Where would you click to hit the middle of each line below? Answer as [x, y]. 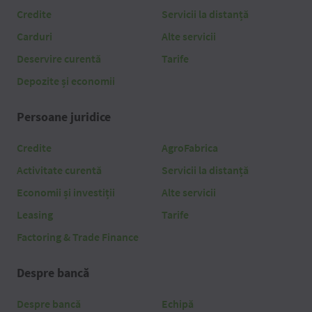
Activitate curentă [59, 170]
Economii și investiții [66, 193]
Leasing [35, 215]
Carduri [34, 37]
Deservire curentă [59, 59]
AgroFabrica [190, 148]
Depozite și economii [66, 81]
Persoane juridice [64, 117]
